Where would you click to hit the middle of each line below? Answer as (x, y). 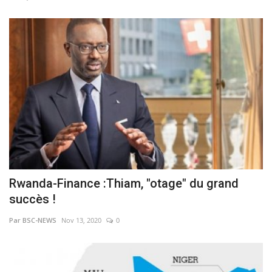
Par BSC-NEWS (33, 220)
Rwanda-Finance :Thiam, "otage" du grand (124, 183)
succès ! (32, 199)
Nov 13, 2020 (81, 220)
